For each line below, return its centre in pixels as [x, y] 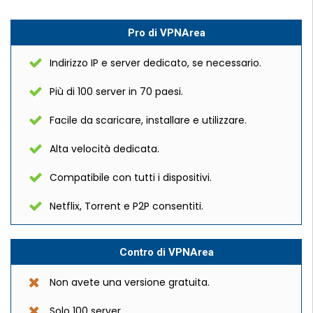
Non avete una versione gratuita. [130, 282]
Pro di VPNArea [167, 33]
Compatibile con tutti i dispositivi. [131, 177]
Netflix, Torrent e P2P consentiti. [126, 206]
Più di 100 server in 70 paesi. [116, 92]
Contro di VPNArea [167, 252]
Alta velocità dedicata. [104, 149]
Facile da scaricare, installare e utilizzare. [148, 120]
